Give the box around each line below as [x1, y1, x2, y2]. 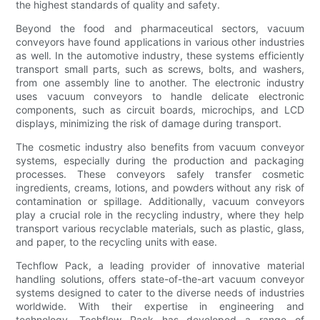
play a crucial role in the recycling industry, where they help [16, 208, 304, 221]
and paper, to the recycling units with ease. [16, 235, 218, 248]
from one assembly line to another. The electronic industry [16, 76, 304, 89]
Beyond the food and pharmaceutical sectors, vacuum [16, 21, 304, 34]
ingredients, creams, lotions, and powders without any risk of [16, 181, 304, 194]
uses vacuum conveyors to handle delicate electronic [16, 89, 304, 102]
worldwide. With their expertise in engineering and [16, 299, 304, 312]
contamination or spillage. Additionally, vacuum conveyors [16, 194, 304, 207]
